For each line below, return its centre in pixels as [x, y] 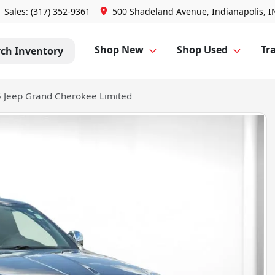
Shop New [119, 50]
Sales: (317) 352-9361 [47, 11]
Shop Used [202, 50]
